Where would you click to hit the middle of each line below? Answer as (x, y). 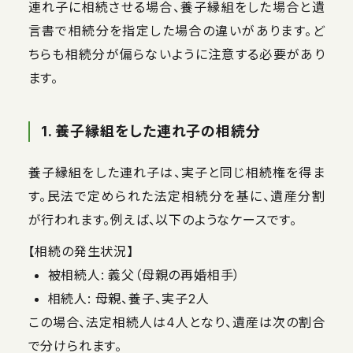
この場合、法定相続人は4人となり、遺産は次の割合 (176, 322)
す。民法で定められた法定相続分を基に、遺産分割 (176, 196)
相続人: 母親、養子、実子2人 (128, 298)
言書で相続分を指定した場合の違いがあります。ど (176, 30)
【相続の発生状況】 (81, 251)
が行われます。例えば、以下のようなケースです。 (163, 219)
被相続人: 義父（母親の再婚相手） (144, 275)
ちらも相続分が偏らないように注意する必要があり (176, 54)
